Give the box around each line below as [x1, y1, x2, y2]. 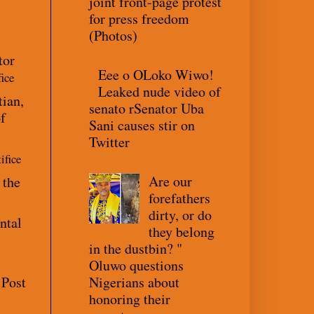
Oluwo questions [89, 255, 184, 275]
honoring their [89, 289, 170, 308]
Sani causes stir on [89, 115, 195, 135]
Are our [149, 171, 192, 191]
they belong [149, 221, 214, 241]
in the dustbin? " [89, 238, 182, 258]
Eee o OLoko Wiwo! [98, 64, 214, 84]
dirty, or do [149, 205, 212, 224]
